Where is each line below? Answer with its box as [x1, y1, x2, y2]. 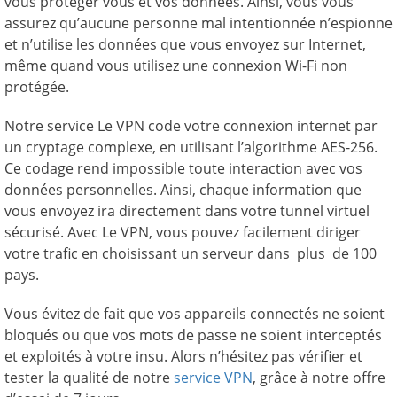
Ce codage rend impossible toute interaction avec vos [4, 159, 362, 178]
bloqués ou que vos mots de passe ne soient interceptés [4, 325, 382, 345]
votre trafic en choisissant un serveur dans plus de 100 [4, 244, 377, 263]
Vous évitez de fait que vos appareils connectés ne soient [4, 304, 385, 323]
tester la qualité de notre [4, 368, 174, 387]
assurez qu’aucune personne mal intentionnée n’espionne [4, 13, 393, 33]
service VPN [174, 368, 253, 387]
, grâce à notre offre [253, 368, 385, 387]
